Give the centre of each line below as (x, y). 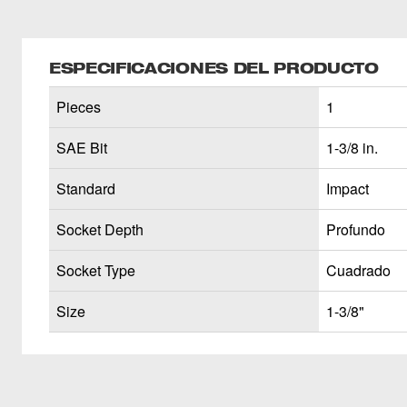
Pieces (79, 107)
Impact (347, 189)
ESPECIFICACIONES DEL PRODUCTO (214, 68)
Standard (86, 189)
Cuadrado (358, 270)
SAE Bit (82, 148)
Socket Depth (100, 229)
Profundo (355, 229)
